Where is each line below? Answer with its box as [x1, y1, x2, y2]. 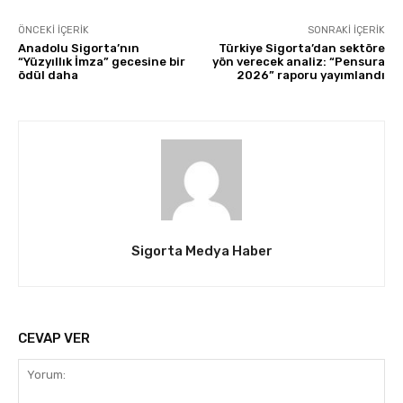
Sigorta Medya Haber [130, 243, 273, 260]
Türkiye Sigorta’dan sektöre [218, 41, 385, 56]
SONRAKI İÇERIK [307, 24, 385, 37]
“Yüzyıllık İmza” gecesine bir [18, 55, 185, 69]
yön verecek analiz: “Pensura [211, 55, 385, 69]
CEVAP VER [18, 330, 90, 347]
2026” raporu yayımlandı [236, 68, 385, 83]
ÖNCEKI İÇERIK [18, 24, 89, 37]
